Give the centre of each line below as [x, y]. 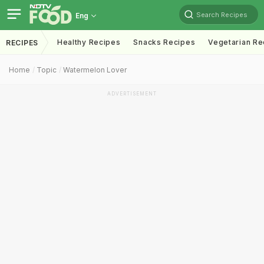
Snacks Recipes [164, 42]
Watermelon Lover [95, 70]
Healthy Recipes [89, 42]
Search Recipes [222, 14]
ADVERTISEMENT [132, 94]
